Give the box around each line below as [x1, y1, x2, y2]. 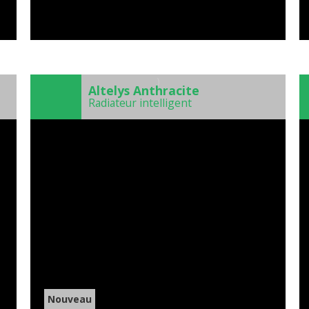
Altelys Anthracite [88, 82, 199, 99]
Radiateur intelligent [88, 95, 192, 111]
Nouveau [48, 292, 92, 306]
